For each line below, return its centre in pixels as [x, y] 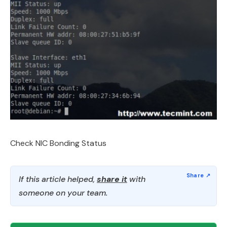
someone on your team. [63, 193]
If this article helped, [58, 179]
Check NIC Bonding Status [58, 143]
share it [112, 179]
